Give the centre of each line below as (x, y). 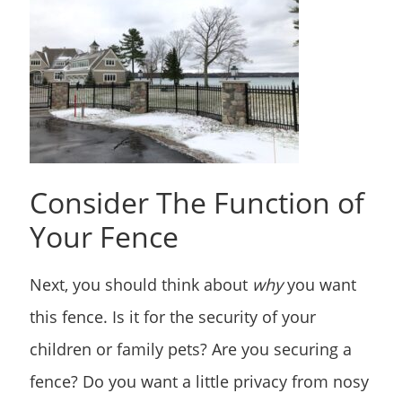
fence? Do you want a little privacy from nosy (199, 382)
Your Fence (104, 237)
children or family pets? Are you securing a (191, 350)
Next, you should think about (141, 285)
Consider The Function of (197, 203)
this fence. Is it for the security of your (173, 317)
